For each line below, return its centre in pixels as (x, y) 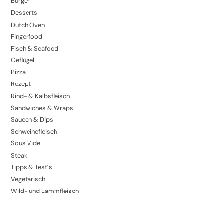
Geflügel (23, 60)
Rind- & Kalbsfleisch (41, 96)
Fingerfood (27, 36)
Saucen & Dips (32, 120)
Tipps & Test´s (32, 167)
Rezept (21, 84)
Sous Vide (26, 143)
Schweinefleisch (34, 132)
